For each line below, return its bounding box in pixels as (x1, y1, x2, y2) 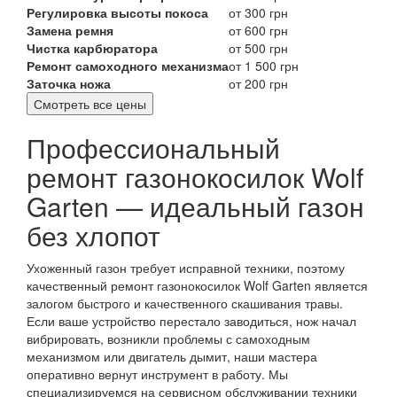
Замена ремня (27, 20, 113, 39)
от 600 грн (229, 20, 288, 39)
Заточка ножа (27, 74, 111, 92)
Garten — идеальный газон (27, 186, 364, 225)
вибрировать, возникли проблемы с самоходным (27, 329, 310, 347)
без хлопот (27, 215, 160, 254)
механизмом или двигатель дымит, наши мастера (27, 346, 317, 365)
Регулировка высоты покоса (27, 3, 208, 21)
